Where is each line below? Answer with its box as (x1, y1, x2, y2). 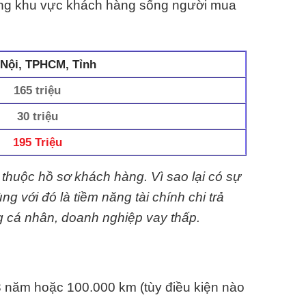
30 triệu (16, 109, 58, 123)
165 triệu (14, 83, 61, 97)
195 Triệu (12, 135, 62, 149)
